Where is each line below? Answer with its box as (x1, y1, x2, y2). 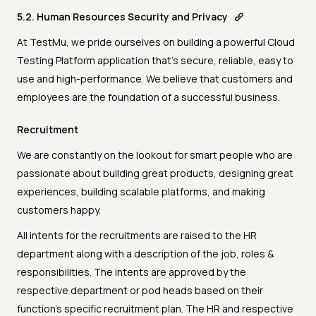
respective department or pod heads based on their (17, 284, 263, 298)
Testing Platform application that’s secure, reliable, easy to (17, 54, 293, 68)
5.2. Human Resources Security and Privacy (17, 10, 228, 24)
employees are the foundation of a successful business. (17, 90, 280, 104)
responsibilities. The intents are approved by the (17, 265, 246, 279)
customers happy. (17, 203, 101, 217)
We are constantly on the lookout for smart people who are (17, 148, 293, 162)
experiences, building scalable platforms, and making (17, 185, 265, 199)
